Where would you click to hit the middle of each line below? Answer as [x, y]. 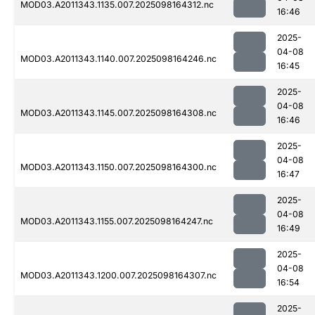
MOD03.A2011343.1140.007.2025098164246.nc [118, 59]
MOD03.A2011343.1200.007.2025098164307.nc [118, 276]
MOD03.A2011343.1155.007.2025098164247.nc [117, 221]
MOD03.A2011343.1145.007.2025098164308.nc [118, 113]
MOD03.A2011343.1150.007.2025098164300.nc [118, 167]
